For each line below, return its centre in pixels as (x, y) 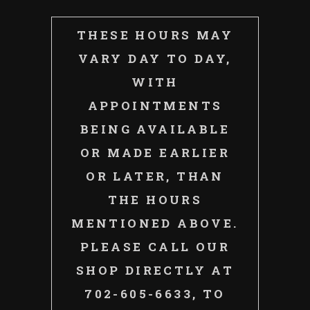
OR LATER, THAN (155, 176)
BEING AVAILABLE (155, 129)
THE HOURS (155, 200)
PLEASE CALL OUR (155, 247)
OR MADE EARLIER (155, 153)
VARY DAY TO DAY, (155, 59)
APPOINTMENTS (155, 106)
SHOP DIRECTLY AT (155, 271)
